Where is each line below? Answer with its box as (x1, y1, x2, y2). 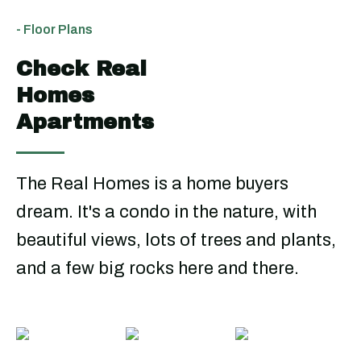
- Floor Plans (16, 23, 93, 36)
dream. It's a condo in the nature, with (16, 202, 317, 222)
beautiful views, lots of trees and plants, (16, 230, 336, 250)
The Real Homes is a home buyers (16, 174, 288, 193)
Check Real (16, 57, 147, 80)
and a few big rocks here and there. (16, 259, 299, 278)
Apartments (16, 110, 154, 133)
